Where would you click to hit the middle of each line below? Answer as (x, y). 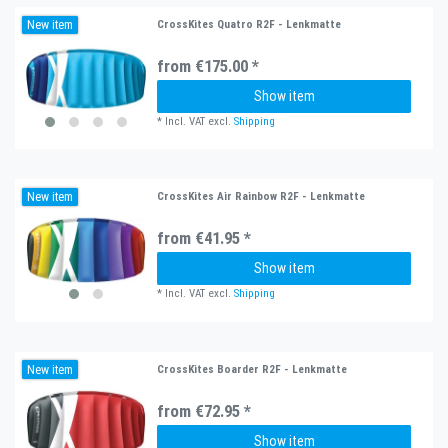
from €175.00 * (208, 65)
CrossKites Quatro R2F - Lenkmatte (249, 23)
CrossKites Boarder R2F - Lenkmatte (252, 368)
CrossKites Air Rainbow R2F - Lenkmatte (261, 196)
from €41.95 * (204, 238)
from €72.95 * (204, 410)
